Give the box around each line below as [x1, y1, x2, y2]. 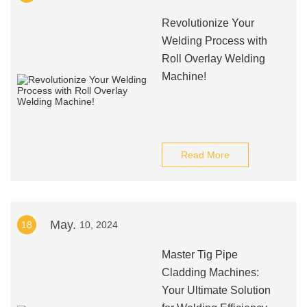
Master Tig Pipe [161, 249, 238, 260]
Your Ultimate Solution [161, 284, 271, 296]
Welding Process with [161, 35, 267, 47]
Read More [180, 149, 230, 160]
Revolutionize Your [161, 17, 254, 29]
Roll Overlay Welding [161, 53, 265, 64]
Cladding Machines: [161, 267, 259, 278]
